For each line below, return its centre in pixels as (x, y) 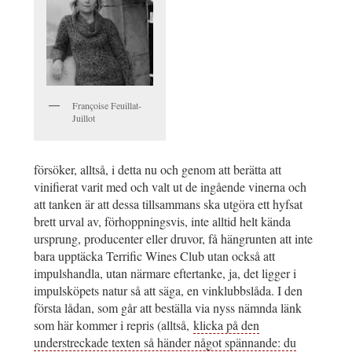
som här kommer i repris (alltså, (114, 325)
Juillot (84, 118)
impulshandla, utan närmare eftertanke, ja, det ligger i (165, 273)
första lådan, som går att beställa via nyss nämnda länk (168, 308)
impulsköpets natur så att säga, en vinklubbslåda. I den (168, 291)
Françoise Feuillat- (107, 106)
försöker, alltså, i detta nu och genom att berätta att (158, 170)
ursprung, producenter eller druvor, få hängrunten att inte (173, 239)
